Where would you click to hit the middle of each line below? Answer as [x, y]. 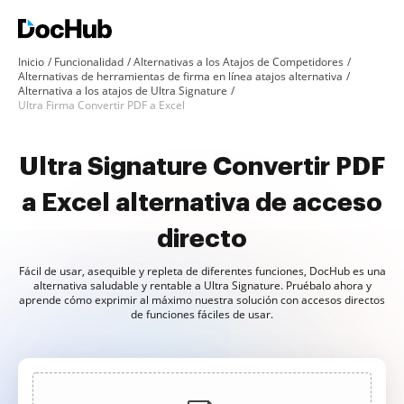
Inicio [31, 62]
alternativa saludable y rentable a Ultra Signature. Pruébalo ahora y [202, 285]
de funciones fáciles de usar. [202, 314]
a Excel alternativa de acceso [202, 203]
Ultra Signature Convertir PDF [202, 167]
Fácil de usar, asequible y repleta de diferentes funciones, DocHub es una [202, 271]
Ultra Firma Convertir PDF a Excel [101, 105]
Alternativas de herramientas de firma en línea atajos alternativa [180, 76]
